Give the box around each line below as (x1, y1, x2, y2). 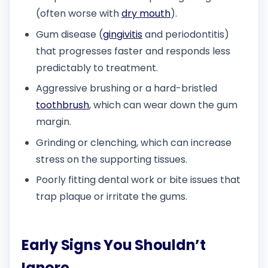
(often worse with (36, 7, 121, 21)
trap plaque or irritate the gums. (36, 190, 187, 204)
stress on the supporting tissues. (36, 152, 187, 166)
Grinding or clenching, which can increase (36, 135, 232, 150)
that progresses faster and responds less (36, 44, 230, 58)
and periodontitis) (142, 27, 229, 41)
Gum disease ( (36, 27, 103, 41)
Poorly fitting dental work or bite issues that (36, 173, 240, 187)
